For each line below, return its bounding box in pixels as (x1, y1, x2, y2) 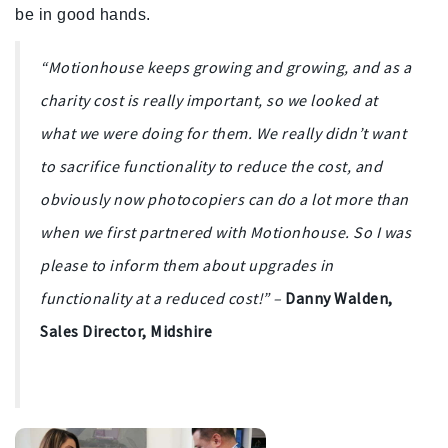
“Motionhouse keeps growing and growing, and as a (40, 56, 411, 77)
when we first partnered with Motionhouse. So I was (40, 221, 411, 242)
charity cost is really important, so (40, 89, 287, 110)
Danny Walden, (285, 287, 393, 308)
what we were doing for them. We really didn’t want (40, 122, 406, 143)
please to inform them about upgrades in (40, 254, 334, 275)
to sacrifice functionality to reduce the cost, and (40, 155, 382, 176)
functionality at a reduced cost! (40, 287, 262, 308)
